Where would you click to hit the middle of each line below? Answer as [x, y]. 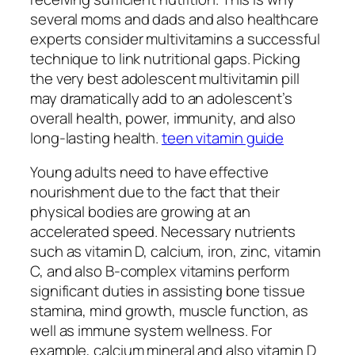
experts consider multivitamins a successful [175, 38]
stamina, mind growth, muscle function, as [169, 311]
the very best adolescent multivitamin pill [165, 78]
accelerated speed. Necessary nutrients [163, 232]
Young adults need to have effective [149, 172]
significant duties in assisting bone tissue [168, 291]
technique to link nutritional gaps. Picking [165, 58]
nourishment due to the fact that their [155, 192]
